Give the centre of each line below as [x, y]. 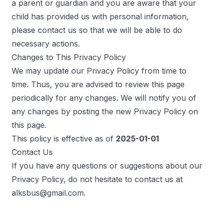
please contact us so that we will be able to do [97, 30]
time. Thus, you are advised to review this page [98, 84]
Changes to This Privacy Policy [69, 57]
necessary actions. [46, 44]
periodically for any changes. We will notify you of [104, 98]
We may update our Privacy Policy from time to [99, 71]
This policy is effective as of [64, 139]
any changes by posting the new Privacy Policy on [105, 111]
